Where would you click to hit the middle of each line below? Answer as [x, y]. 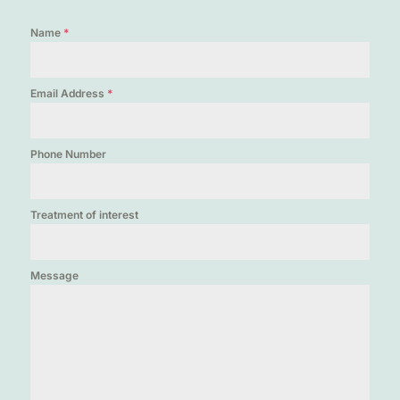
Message [54, 275]
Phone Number [68, 154]
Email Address [69, 93]
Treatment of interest [84, 215]
